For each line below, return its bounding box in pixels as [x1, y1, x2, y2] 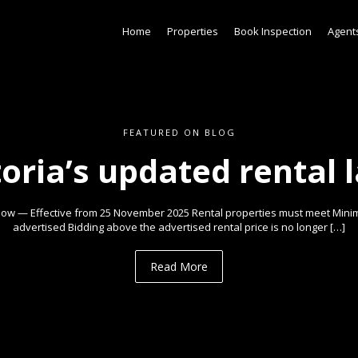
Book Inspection [234, 24, 312, 38]
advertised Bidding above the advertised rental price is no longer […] [13, 220, 345, 234]
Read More [150, 259, 208, 274]
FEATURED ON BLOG [122, 126, 236, 138]
